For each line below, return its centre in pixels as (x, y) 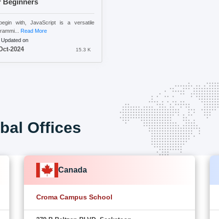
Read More (33, 31)
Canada (73, 170)
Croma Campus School (74, 197)
